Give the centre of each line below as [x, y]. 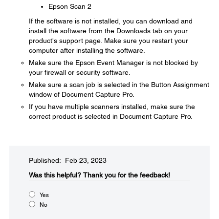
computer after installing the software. [87, 50]
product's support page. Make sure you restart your [109, 41]
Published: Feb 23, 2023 [68, 160]
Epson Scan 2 [70, 6]
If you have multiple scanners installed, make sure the [112, 107]
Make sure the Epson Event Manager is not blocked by [113, 63]
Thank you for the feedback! [127, 175]
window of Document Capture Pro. [82, 94]
